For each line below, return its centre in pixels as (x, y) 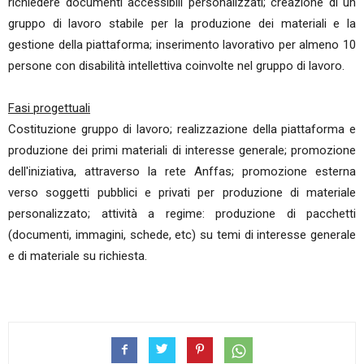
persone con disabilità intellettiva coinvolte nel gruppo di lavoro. (176, 66)
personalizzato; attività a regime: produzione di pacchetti (182, 214)
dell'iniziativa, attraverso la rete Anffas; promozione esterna (182, 171)
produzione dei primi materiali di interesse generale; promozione (182, 150)
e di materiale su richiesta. (78, 256)
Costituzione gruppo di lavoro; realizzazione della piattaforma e (182, 129)
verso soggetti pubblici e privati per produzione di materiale (182, 193)
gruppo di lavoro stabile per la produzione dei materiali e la (182, 24)
